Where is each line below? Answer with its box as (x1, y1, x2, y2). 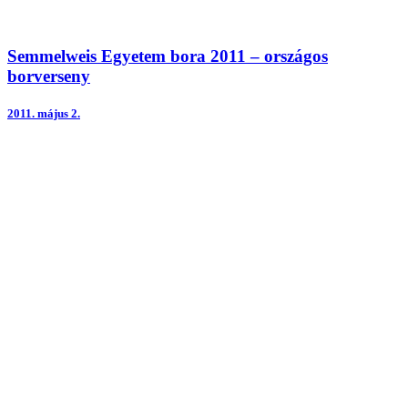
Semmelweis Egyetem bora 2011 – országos (7, 46, 328, 66)
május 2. (37, 106, 80, 120)
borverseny (7, 66, 90, 86)
